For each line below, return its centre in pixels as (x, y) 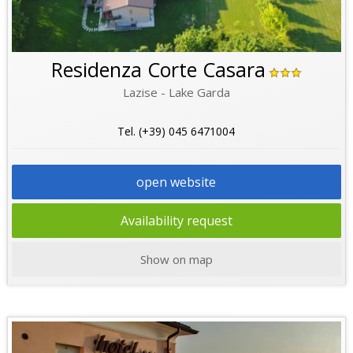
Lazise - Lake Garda (176, 92)
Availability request (176, 220)
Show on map (176, 259)
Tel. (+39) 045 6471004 (176, 131)
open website (176, 182)
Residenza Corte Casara (158, 69)
